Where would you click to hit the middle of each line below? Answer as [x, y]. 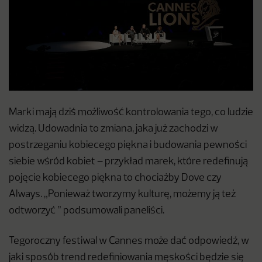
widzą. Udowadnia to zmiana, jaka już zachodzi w [113, 129]
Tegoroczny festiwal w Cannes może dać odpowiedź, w [129, 242]
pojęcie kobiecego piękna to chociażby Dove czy [115, 178]
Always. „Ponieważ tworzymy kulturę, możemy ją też [122, 195]
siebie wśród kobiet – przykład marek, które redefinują [128, 162]
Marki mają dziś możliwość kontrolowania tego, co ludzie [131, 113]
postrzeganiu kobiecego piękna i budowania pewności [128, 146]
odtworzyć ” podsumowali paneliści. [87, 211]
